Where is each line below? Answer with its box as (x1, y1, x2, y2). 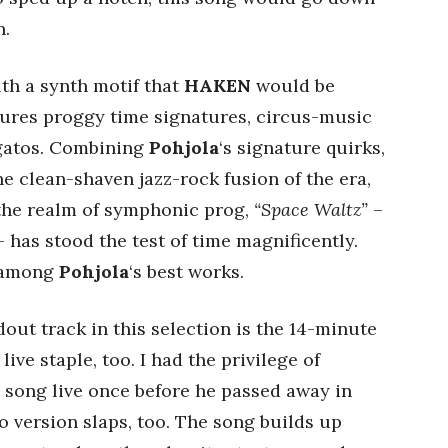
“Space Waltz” (254, 198, 368, 221)
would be (251, 74, 335, 97)
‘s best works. (129, 260, 244, 283)
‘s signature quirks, (219, 136, 385, 159)
